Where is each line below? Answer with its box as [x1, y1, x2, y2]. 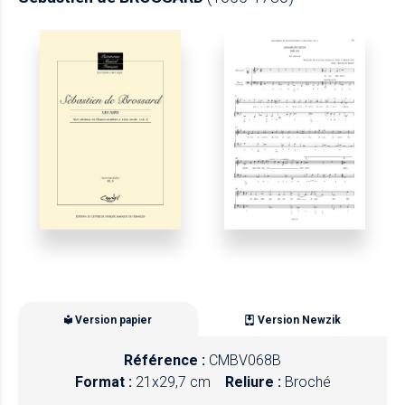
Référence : [124, 351, 209, 369]
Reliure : [224, 372, 285, 391]
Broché [284, 372, 331, 391]
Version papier [75, 314, 152, 327]
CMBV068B [209, 351, 281, 369]
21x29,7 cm [135, 372, 211, 391]
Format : [74, 372, 132, 391]
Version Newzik [258, 314, 341, 327]
